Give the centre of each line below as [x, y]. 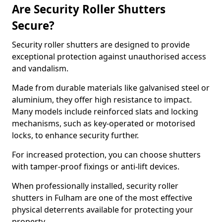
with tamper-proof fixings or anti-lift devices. [97, 166]
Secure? [33, 26]
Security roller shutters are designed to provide [101, 45]
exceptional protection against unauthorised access [109, 56]
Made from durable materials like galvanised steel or [111, 88]
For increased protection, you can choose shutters [106, 155]
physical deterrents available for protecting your [103, 210]
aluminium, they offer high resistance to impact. [102, 100]
